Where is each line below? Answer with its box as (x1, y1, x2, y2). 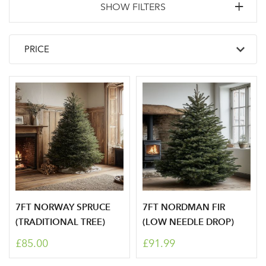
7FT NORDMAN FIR (142, 201, 225, 213)
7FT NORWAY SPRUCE (15, 201, 110, 213)
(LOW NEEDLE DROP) (142, 216, 234, 227)
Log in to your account (42, 221, 224, 243)
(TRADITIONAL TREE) (15, 216, 105, 227)
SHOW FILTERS (100, 1, 166, 12)
